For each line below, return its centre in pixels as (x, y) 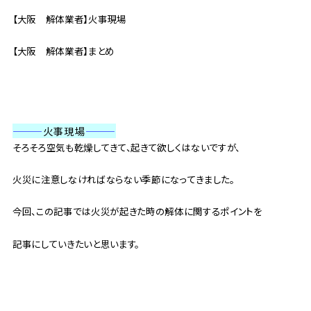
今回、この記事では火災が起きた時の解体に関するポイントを (137, 211)
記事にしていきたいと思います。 (76, 243)
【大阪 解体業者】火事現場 (69, 18)
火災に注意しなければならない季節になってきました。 (123, 179)
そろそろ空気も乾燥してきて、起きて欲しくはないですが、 (126, 148)
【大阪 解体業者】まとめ (63, 50)
